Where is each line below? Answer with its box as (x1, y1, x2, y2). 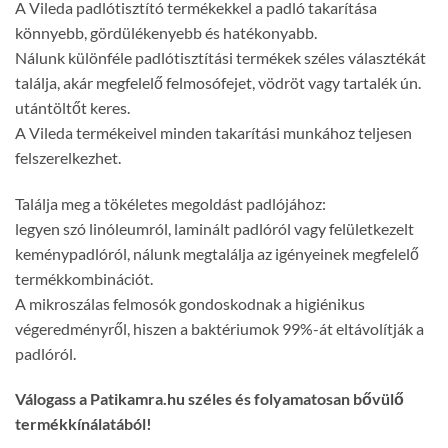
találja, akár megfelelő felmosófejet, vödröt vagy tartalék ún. (15, 72, 421, 92)
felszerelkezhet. (15, 147, 121, 167)
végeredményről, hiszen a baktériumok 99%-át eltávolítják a (15, 318, 424, 338)
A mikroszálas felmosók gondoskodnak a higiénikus (15, 293, 365, 313)
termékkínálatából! (15, 414, 152, 434)
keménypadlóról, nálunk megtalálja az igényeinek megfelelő (15, 243, 419, 263)
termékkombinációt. (15, 268, 153, 288)
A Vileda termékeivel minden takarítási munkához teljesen (15, 122, 412, 142)
